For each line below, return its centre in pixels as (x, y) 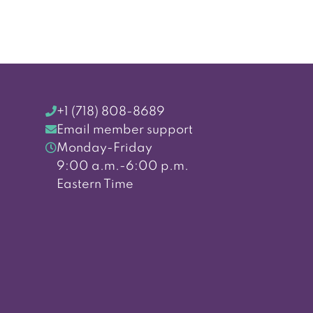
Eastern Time (95, 184)
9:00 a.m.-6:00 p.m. (122, 166)
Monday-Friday (104, 148)
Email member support (124, 130)
